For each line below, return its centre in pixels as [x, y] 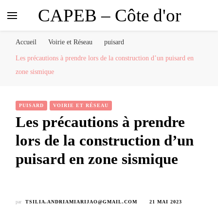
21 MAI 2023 [166, 202]
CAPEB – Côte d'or [109, 15]
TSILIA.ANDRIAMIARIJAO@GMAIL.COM [81, 202]
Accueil [26, 42]
